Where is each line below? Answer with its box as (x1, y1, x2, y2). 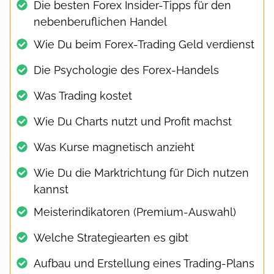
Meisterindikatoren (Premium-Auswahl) (34, 205, 236, 218)
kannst (34, 182, 68, 196)
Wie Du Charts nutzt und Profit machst (34, 114, 232, 128)
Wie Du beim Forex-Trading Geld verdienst (34, 37, 254, 51)
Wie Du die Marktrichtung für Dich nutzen (34, 166, 249, 179)
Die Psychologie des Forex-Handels (34, 63, 219, 76)
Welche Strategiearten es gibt (34, 231, 188, 244)
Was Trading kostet (34, 89, 132, 102)
